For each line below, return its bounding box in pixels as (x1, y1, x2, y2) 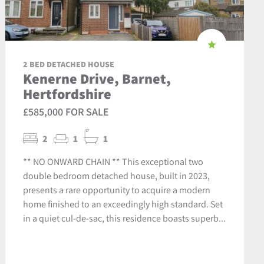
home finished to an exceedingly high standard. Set (22, 197, 223, 210)
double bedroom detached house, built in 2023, (22, 169, 210, 181)
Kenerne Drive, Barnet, (22, 68, 171, 88)
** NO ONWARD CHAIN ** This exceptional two (22, 155, 203, 167)
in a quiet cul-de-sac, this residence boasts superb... (22, 212, 226, 224)
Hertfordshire (22, 84, 111, 103)
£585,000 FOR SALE (22, 104, 109, 118)
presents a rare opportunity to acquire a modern (22, 183, 210, 196)
